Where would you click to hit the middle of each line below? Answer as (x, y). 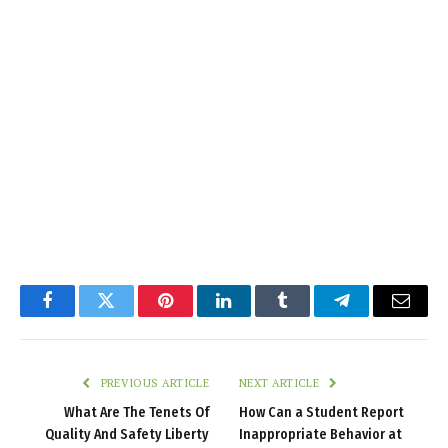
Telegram (374, 315)
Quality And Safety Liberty (127, 435)
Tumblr (308, 315)
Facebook (80, 315)
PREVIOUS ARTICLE (153, 383)
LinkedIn (255, 315)
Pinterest (195, 315)
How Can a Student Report (321, 413)
